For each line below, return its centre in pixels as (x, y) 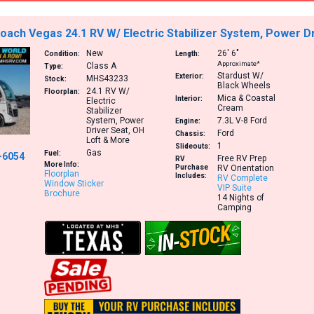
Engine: (187, 121)
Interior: (189, 99)
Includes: (191, 176)
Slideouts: (192, 146)
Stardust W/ (240, 76)
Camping (234, 208)
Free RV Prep (241, 159)
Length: (187, 54)
